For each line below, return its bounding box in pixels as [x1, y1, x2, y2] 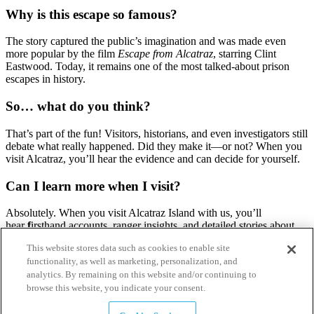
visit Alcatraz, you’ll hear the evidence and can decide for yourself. [6, 152, 300, 165]
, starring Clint [213, 48, 276, 60]
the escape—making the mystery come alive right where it [6, 232, 261, 245]
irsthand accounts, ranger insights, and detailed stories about [31, 219, 294, 232]
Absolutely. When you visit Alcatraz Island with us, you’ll [6, 207, 261, 219]
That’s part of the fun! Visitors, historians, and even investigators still [6, 127, 308, 139]
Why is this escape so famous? [6, 6, 177, 22]
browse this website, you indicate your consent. [27, 282, 206, 293]
